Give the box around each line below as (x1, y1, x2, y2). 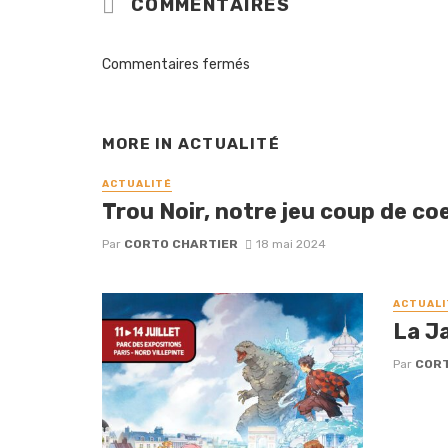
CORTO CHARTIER (124, 237, 238, 251)
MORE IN (102, 135, 178, 154)
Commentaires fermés (102, 56, 250, 74)
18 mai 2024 (255, 237, 326, 251)
